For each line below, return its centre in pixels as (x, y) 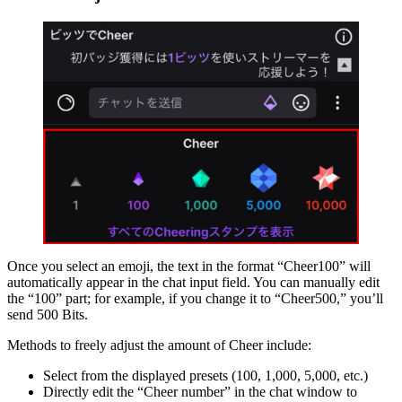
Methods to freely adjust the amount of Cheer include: (159, 345)
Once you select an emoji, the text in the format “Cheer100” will (189, 266)
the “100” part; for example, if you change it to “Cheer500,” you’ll (195, 298)
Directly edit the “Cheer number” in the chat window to (200, 391)
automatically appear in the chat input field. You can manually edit (193, 282)
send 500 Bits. (48, 314)
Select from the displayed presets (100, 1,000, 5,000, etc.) (205, 375)
